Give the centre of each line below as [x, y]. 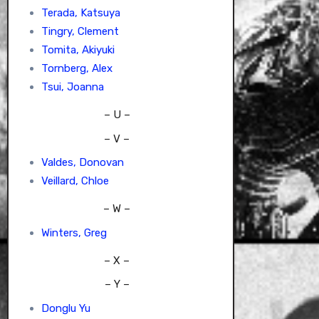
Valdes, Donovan [82, 163]
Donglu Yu [66, 308]
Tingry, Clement [80, 32]
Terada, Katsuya [80, 13]
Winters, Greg [74, 232]
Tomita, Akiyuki [78, 50]
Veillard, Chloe [75, 181]
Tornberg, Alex [77, 69]
